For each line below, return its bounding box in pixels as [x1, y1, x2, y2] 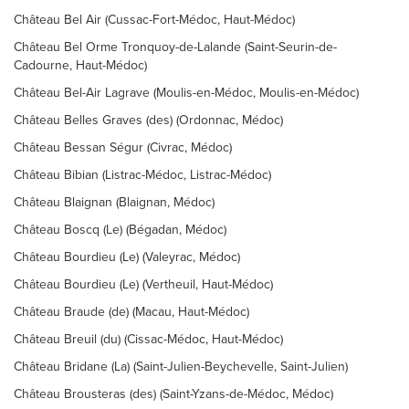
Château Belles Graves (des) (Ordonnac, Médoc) [14, 112, 283, 128]
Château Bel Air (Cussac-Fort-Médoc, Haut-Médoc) [14, 12, 295, 27]
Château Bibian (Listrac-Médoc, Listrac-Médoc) [14, 167, 271, 183]
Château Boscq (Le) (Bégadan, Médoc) [14, 222, 226, 237]
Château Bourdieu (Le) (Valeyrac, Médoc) [14, 249, 240, 265]
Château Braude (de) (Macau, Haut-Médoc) [14, 304, 249, 320]
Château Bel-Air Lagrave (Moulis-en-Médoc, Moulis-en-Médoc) [14, 85, 359, 100]
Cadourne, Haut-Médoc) [14, 58, 147, 73]
